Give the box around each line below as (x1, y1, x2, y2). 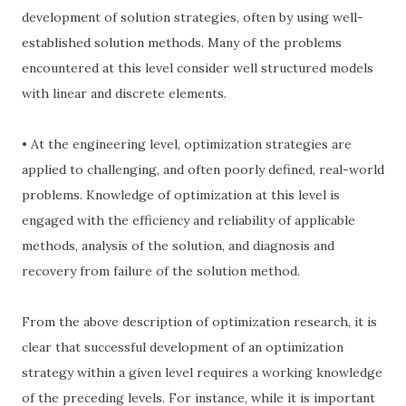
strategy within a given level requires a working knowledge (22, 364, 382, 381)
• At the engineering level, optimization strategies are (22, 136, 352, 152)
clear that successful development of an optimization (22, 339, 343, 355)
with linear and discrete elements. (22, 85, 227, 101)
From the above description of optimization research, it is (22, 314, 377, 330)
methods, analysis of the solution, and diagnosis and (22, 237, 334, 254)
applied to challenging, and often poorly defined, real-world (22, 161, 384, 178)
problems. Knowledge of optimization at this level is (22, 187, 340, 203)
